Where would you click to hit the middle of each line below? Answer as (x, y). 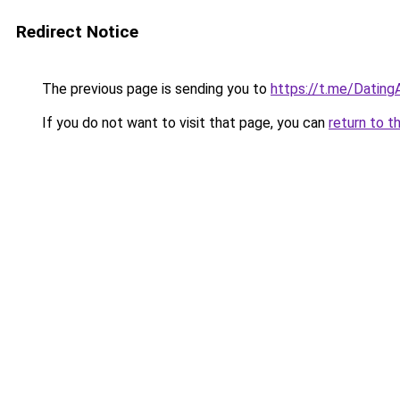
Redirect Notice (77, 32)
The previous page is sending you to (154, 89)
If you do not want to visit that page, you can (183, 123)
